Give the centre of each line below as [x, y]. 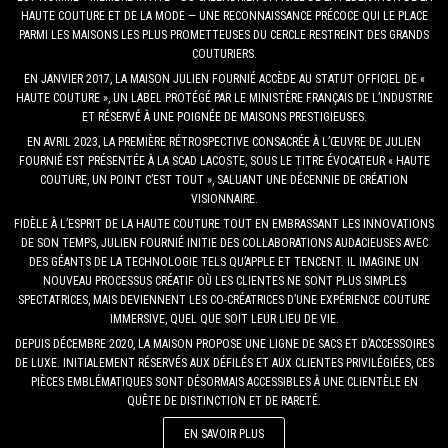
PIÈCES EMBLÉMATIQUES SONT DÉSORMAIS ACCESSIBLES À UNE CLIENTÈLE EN [224, 381]
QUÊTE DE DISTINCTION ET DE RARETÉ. [224, 400]
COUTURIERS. [224, 53]
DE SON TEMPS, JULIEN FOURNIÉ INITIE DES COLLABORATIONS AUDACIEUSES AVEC [224, 242]
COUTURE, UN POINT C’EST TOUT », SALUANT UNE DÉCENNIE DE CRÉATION [224, 179]
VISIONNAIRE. [224, 198]
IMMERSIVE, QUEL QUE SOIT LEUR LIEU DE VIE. [224, 318]
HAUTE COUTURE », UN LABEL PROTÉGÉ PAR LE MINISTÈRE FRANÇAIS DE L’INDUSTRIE [224, 97]
